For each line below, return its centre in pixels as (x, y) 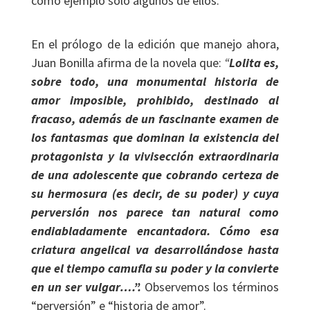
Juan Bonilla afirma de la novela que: (128, 63)
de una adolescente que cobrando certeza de (155, 175)
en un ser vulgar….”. (88, 287)
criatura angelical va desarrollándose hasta (155, 249)
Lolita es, (254, 63)
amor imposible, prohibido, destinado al (155, 100)
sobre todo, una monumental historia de (155, 81)
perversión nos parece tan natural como (155, 212)
